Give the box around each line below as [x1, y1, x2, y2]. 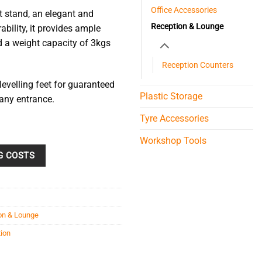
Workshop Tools [140, 135, 206, 146]
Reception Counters [162, 60, 233, 70]
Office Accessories [151, 5, 217, 15]
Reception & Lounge [151, 21, 223, 31]
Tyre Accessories [140, 112, 209, 124]
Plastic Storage [140, 90, 202, 102]
